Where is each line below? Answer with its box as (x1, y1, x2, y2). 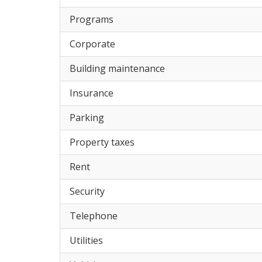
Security (65, 184, 105, 198)
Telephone (65, 209, 118, 222)
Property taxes (65, 135, 135, 149)
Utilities (65, 233, 103, 247)
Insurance (65, 86, 113, 99)
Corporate (65, 37, 115, 50)
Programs (65, 12, 113, 26)
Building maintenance (65, 61, 165, 75)
